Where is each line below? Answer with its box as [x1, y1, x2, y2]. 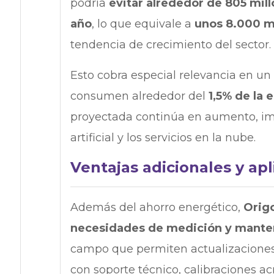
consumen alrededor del [70, 89, 209, 103]
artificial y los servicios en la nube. [70, 130, 259, 144]
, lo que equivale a [91, 17, 194, 31]
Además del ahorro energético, [70, 200, 243, 214]
